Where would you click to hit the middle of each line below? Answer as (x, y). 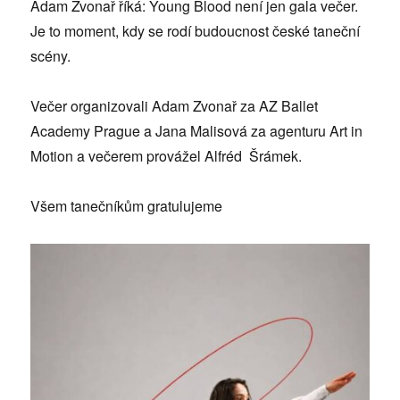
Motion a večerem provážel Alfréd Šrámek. (167, 156)
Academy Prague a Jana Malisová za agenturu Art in (197, 131)
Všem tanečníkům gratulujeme (127, 206)
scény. (51, 56)
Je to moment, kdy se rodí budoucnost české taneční (196, 31)
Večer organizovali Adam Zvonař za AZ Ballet (175, 106)
